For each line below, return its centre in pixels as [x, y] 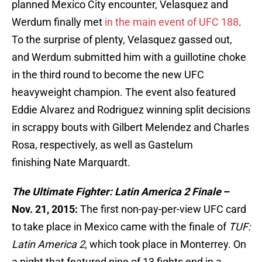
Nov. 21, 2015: [46, 209]
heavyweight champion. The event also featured [124, 92]
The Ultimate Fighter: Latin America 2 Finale [118, 192]
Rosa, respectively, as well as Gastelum [102, 145]
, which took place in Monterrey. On [166, 244]
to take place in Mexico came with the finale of [120, 227]
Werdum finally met [58, 22]
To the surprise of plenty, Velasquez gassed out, [122, 40]
